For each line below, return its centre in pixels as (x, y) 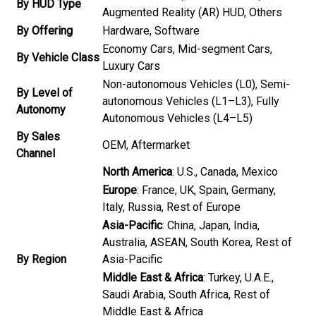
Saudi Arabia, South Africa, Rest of (186, 294)
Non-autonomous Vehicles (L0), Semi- (196, 84)
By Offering (44, 31)
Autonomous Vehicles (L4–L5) (177, 118)
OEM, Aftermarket (146, 145)
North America (137, 172)
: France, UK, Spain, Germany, (206, 190)
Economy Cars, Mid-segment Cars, (187, 49)
